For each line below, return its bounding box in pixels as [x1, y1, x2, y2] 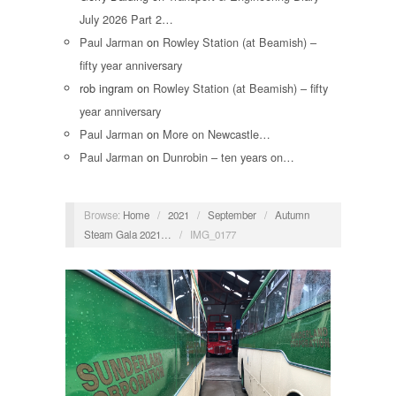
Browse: [83, 207, 120, 222]
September [207, 207, 256, 222]
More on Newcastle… [163, 126, 270, 143]
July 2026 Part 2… [80, 11, 173, 28]
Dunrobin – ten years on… [163, 148, 294, 166]
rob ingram [80, 80, 133, 97]
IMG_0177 [189, 226, 236, 241]
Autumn [274, 207, 309, 222]
